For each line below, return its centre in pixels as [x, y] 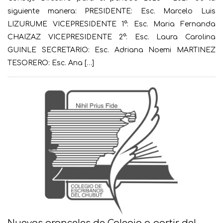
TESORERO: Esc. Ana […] [51, 63]
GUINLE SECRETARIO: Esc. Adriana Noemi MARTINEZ [111, 50]
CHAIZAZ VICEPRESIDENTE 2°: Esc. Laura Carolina [111, 37]
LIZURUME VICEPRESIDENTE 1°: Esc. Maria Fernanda [111, 24]
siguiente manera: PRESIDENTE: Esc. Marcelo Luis [111, 11]
